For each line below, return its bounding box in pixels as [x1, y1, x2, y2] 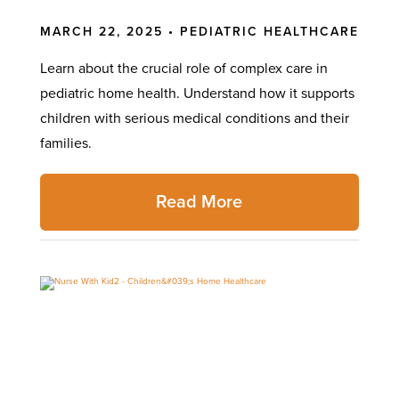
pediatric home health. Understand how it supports [39, 84, 354, 102]
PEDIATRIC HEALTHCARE [179, 23, 359, 39]
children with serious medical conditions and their [39, 109, 349, 127]
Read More [156, 191, 243, 213]
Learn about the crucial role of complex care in [39, 59, 328, 77]
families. [39, 134, 92, 152]
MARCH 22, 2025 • [39, 23, 180, 39]
